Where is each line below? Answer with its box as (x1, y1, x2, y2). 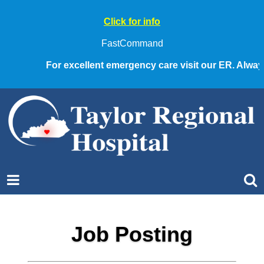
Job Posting (71, 223, 193, 246)
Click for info (104, 16, 160, 27)
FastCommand (101, 38, 163, 48)
